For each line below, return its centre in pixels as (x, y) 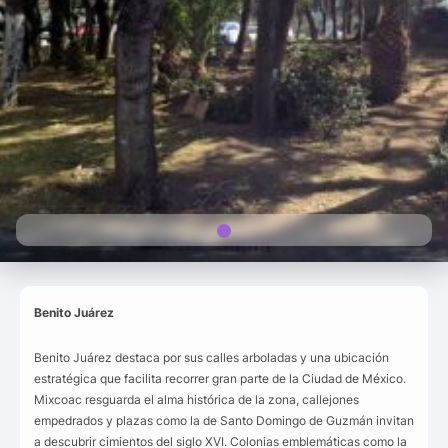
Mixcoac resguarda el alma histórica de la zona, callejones (196, 399)
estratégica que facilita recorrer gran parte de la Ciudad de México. (220, 378)
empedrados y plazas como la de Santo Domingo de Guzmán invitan (224, 420)
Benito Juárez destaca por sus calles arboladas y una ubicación (211, 357)
